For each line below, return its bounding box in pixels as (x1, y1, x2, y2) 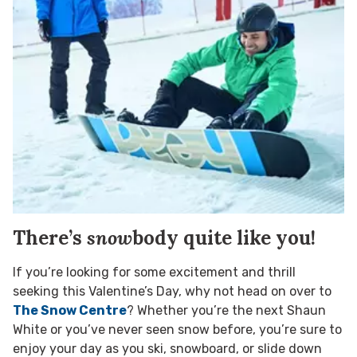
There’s (13, 226, 87, 251)
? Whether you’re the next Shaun (127, 303, 326, 319)
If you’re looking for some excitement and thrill (13, 265, 296, 280)
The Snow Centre (13, 303, 127, 319)
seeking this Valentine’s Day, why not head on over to (13, 284, 331, 300)
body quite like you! (132, 226, 316, 251)
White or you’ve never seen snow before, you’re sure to (13, 322, 342, 338)
